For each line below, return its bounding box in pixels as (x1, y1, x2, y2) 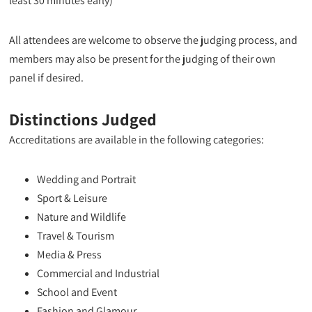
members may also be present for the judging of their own (9, 51, 276, 66)
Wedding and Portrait (37, 171, 136, 187)
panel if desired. (9, 70, 84, 85)
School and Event (37, 284, 118, 299)
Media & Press (37, 247, 102, 262)
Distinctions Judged (9, 107, 157, 130)
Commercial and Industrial (37, 265, 160, 281)
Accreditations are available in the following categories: (9, 132, 265, 147)
